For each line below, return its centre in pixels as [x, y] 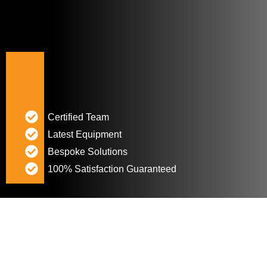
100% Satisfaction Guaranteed [112, 169]
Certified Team [78, 117]
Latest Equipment [84, 134]
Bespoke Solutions [87, 151]
